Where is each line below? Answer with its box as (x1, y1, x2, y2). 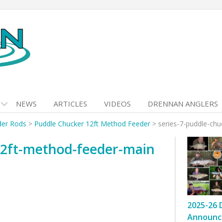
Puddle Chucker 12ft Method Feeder (34, 119, 150, 128)
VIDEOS (104, 99, 131, 109)
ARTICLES (54, 99, 87, 109)
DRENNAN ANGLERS (148, 99, 218, 109)
